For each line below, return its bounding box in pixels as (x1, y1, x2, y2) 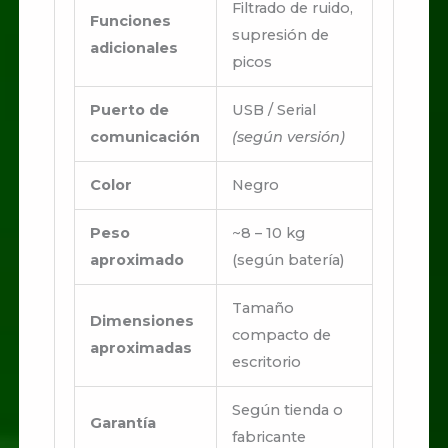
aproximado (89, 251, 184, 270)
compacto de (231, 326, 331, 345)
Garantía (89, 414, 156, 433)
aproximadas (89, 339, 192, 358)
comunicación (89, 128, 200, 147)
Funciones (89, 12, 171, 31)
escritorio (231, 353, 301, 372)
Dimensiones (89, 312, 194, 331)
